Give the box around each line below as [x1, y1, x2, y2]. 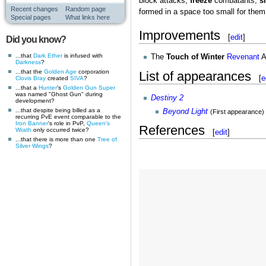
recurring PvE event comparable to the [15, 113, 121, 120]
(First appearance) [210, 107, 265, 115]
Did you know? [6, 34, 66, 45]
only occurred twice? [31, 126, 89, 133]
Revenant [227, 53, 259, 62]
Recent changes [11, 5, 58, 12]
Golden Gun [63, 84, 97, 91]
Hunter [39, 84, 57, 91]
